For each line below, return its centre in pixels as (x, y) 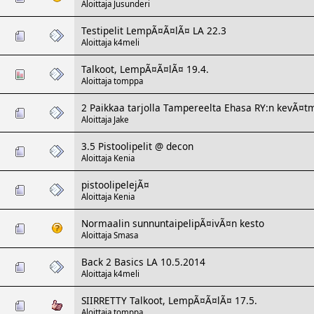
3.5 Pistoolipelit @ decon (137, 146)
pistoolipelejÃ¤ (115, 184)
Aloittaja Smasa (110, 235)
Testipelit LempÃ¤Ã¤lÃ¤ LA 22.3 (154, 30)
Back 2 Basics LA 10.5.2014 (143, 261)
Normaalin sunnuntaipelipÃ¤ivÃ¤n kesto (173, 223)
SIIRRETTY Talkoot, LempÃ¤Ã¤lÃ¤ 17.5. (169, 300)
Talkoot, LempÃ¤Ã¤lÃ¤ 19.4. (145, 69)
